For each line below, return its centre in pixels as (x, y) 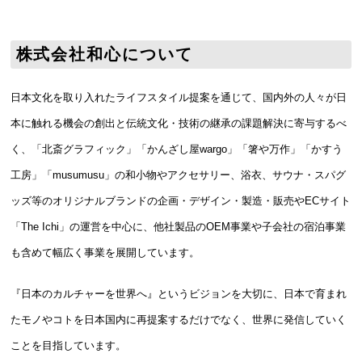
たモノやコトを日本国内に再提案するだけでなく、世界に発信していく (179, 320)
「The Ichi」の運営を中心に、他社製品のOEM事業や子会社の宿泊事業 (178, 226)
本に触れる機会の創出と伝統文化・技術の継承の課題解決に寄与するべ (179, 123)
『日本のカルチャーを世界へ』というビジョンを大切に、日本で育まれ (179, 294)
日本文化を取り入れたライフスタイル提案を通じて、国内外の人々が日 (179, 97)
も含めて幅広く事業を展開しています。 (105, 252)
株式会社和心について (104, 55)
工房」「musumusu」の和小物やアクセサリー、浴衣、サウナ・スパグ (178, 175)
